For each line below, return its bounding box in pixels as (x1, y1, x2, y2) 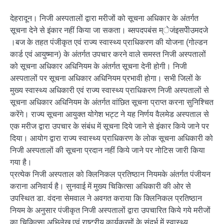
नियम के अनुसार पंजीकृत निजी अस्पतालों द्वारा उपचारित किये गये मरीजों (10, 205, 210, 215)
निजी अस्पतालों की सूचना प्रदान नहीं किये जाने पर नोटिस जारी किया (10, 145, 205, 155)
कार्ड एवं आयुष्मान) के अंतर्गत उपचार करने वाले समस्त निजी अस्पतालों (10, 49, 206, 59)
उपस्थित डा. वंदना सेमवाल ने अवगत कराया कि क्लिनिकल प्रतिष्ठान (10, 193, 202, 203)
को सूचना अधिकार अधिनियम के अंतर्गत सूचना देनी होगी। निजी (10, 61, 187, 71)
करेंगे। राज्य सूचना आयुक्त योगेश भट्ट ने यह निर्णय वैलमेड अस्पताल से (10, 109, 209, 119)
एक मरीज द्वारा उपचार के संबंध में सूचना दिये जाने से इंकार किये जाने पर (10, 121, 209, 131)
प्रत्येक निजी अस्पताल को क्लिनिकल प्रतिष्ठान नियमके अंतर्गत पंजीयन (10, 169, 210, 179)
